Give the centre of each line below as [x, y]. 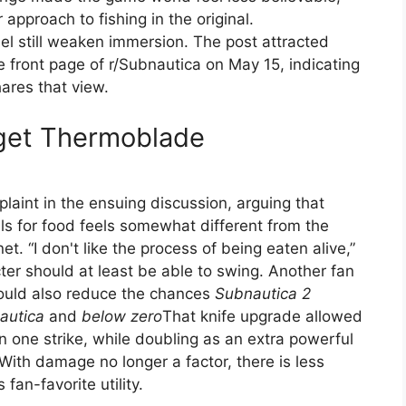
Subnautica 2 [263, 294]
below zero [122, 317]
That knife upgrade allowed [262, 317]
